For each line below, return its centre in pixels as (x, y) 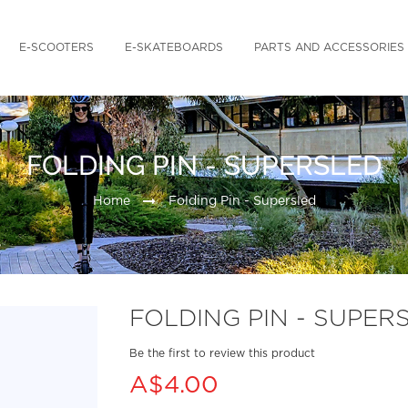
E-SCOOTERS (56, 47)
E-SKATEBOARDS (174, 47)
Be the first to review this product (223, 353)
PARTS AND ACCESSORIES (329, 47)
